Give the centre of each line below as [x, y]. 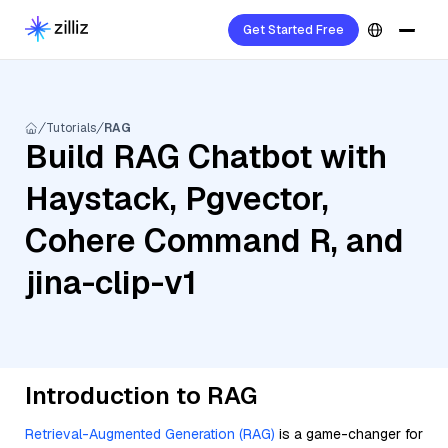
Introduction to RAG [141, 395]
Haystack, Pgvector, [177, 198]
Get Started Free [293, 30]
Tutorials [71, 128]
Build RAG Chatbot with [206, 156]
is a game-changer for [349, 434]
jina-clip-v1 [111, 282]
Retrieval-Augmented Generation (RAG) [150, 434]
